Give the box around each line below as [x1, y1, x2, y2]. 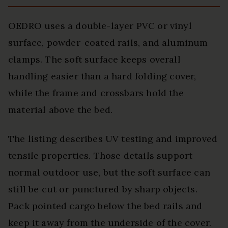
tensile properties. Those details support [8, 150, 193, 162]
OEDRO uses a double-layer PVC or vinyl [8, 20, 192, 32]
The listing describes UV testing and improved [8, 133, 218, 145]
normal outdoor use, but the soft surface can [8, 166, 210, 179]
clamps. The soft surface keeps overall [8, 53, 181, 66]
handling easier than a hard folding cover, [8, 70, 196, 82]
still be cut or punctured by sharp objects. [8, 183, 197, 195]
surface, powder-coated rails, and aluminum [8, 37, 208, 49]
